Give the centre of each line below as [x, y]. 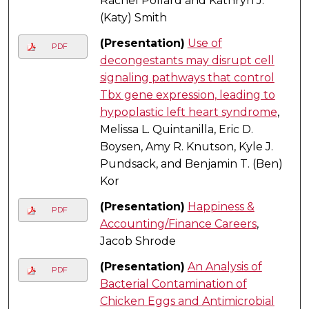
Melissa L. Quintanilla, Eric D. [176, 129]
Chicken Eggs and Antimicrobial [187, 301]
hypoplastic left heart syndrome [188, 112]
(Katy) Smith [133, 17]
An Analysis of [225, 266]
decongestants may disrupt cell [187, 60]
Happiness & [221, 206]
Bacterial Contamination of [173, 283]
